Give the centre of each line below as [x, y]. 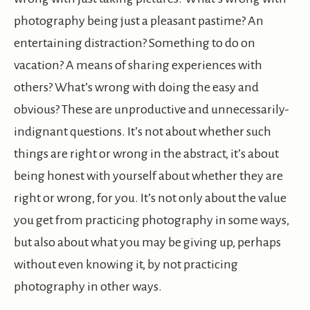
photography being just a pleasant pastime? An [139, 21]
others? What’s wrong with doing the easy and [136, 88]
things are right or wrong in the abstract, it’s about [146, 154]
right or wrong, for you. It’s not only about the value [150, 198]
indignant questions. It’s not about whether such [143, 132]
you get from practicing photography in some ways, [152, 220]
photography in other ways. [88, 287]
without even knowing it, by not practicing [126, 265]
